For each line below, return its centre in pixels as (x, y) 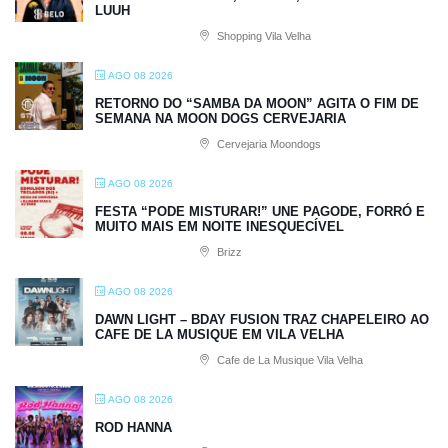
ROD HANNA (133, 427)
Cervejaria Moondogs (267, 143)
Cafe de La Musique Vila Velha (288, 359)
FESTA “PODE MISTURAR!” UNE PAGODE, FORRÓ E (260, 211)
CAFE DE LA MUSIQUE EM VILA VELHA (219, 334)
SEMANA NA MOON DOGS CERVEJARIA (220, 118)
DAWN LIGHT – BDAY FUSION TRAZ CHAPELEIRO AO (262, 319)
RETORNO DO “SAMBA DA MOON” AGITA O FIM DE (257, 103)
